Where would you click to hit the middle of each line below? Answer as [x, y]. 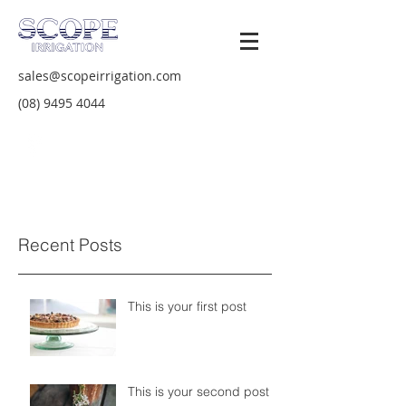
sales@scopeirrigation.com [100, 76]
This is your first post [187, 306]
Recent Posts [70, 244]
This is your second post [198, 391]
